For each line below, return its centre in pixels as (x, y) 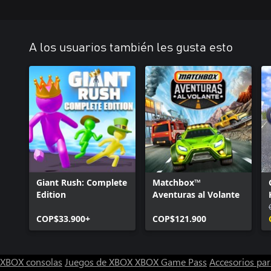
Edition (51, 194)
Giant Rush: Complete (82, 182)
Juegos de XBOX (100, 262)
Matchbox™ (177, 182)
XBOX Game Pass (171, 262)
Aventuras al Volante (196, 194)
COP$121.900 (179, 219)
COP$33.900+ (63, 219)
